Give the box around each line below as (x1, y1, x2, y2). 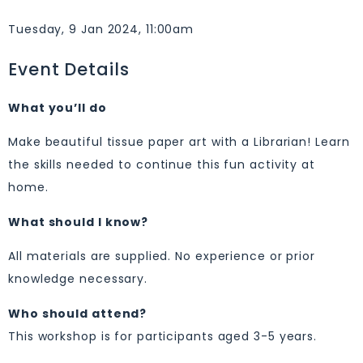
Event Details (8, 58, 130, 81)
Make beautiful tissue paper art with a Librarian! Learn (8, 134, 350, 151)
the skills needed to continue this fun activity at (8, 156, 315, 173)
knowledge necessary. (8, 271, 147, 288)
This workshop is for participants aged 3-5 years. (8, 327, 318, 344)
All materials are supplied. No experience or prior (8, 248, 315, 265)
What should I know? (8, 213, 149, 230)
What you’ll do (8, 100, 107, 116)
